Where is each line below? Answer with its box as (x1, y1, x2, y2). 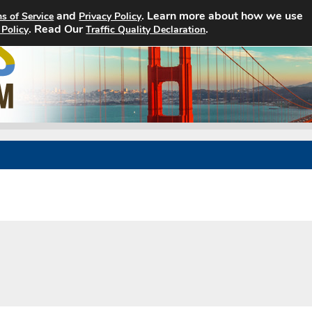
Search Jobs (173, 22, 229, 35)
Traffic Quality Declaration (86, 23, 206, 36)
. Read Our (29, 22, 86, 37)
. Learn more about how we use (141, 8, 304, 24)
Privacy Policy (79, 10, 142, 23)
